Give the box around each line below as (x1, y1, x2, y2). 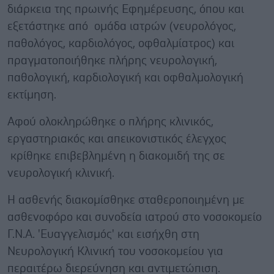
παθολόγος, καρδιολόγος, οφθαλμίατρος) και (7, 37, 234, 50)
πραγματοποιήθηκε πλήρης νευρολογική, (7, 54, 217, 67)
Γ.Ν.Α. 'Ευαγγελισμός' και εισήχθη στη (7, 228, 199, 240)
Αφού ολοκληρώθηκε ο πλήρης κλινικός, (7, 116, 213, 128)
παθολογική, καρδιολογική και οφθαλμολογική (7, 72, 243, 84)
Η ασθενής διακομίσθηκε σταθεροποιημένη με (7, 194, 245, 206)
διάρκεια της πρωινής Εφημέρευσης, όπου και (7, 3, 244, 15)
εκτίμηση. (7, 89, 56, 101)
